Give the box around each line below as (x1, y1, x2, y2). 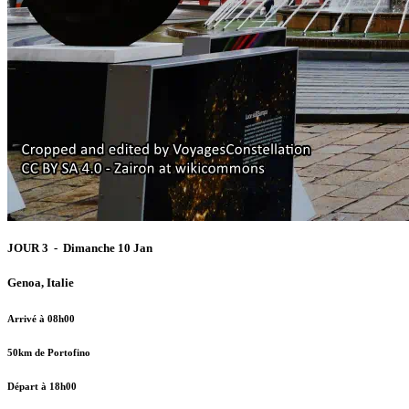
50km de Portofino (7, 346, 90, 358)
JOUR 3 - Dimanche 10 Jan (7, 240, 155, 255)
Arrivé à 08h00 (7, 312, 75, 324)
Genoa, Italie (7, 275, 74, 289)
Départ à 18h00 (7, 380, 77, 392)
